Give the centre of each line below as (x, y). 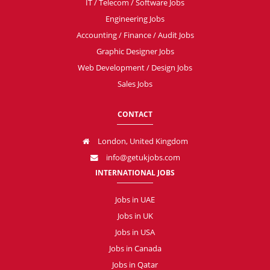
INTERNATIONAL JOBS (135, 172)
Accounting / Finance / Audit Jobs (135, 35)
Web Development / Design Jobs (135, 67)
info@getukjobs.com (142, 157)
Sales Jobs (135, 84)
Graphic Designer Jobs (135, 51)
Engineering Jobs (135, 19)
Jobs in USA (135, 232)
